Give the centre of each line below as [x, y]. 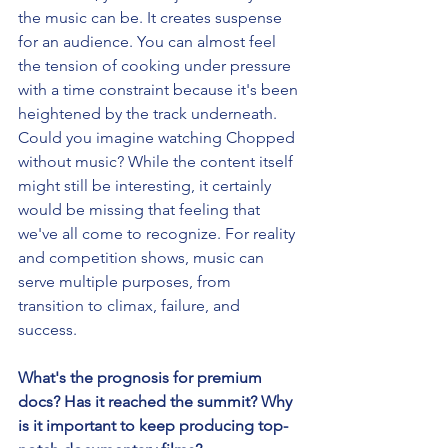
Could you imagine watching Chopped [158, 137]
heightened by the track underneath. [149, 113]
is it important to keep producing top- [153, 425]
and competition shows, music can [143, 257]
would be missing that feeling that [141, 209]
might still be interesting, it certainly [146, 185]
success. [49, 329]
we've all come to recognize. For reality [158, 233]
